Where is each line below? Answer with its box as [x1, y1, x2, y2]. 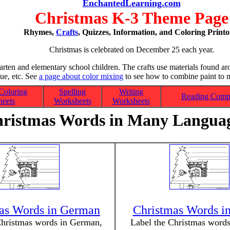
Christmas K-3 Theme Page [34, 9, 228, 27]
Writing [119, 87, 143, 96]
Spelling [59, 87, 86, 96]
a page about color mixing [39, 72, 123, 81]
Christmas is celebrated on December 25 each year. [49, 45, 214, 54]
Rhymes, [23, 28, 56, 36]
